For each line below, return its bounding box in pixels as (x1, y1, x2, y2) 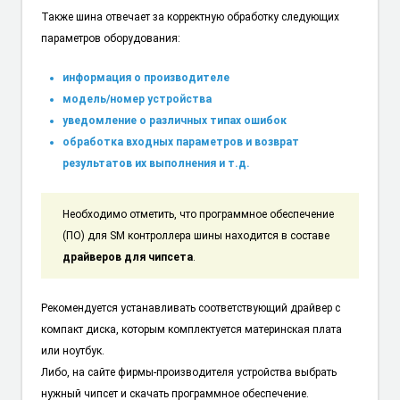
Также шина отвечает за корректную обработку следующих (40, 10, 339, 23)
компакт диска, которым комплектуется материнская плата (40, 322, 342, 336)
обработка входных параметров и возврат (62, 136, 299, 149)
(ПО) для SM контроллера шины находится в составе (62, 229, 329, 242)
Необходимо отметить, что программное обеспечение (62, 207, 334, 221)
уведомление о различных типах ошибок (62, 114, 287, 128)
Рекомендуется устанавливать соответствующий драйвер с (40, 301, 340, 314)
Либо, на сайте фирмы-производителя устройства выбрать (40, 365, 337, 379)
